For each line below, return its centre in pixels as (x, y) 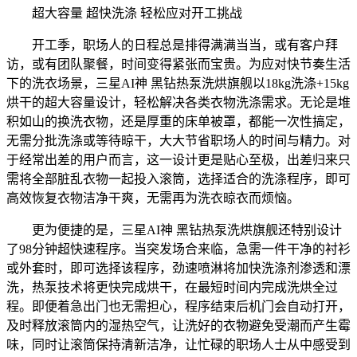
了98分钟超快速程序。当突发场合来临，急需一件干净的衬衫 (178, 249)
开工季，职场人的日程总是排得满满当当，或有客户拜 (172, 45)
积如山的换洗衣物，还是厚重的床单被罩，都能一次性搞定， (178, 121)
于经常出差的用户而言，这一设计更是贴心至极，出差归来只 (178, 159)
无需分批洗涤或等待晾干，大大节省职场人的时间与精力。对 (178, 140)
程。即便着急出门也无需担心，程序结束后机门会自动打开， (178, 306)
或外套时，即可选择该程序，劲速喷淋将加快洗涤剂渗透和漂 (178, 268)
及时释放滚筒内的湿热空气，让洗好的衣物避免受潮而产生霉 (178, 325)
